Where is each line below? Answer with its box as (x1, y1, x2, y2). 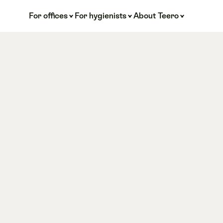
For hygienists (74, 11, 126, 20)
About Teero (133, 11, 179, 20)
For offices (28, 11, 68, 20)
